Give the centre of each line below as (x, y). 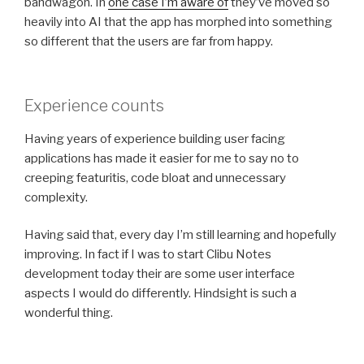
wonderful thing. (69, 313)
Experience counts (94, 105)
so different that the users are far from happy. (149, 42)
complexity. (56, 197)
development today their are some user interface (160, 274)
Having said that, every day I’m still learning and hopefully (180, 235)
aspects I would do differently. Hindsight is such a (160, 294)
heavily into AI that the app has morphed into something (178, 22)
